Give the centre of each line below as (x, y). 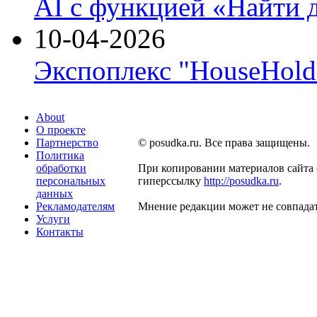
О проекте (61, 129)
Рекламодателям (75, 206)
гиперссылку (171, 180)
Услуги (53, 219)
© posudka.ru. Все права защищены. (224, 142)
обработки (61, 168)
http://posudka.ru (241, 180)
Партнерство (67, 142)
